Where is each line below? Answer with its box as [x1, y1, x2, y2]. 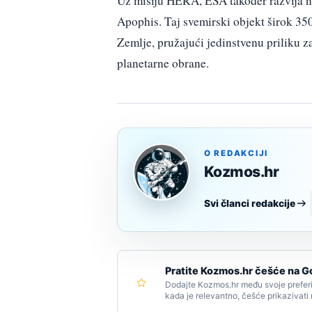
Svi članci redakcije [204, 197, 295, 209]
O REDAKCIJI [204, 148, 269, 158]
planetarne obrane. [117, 54, 209, 71]
